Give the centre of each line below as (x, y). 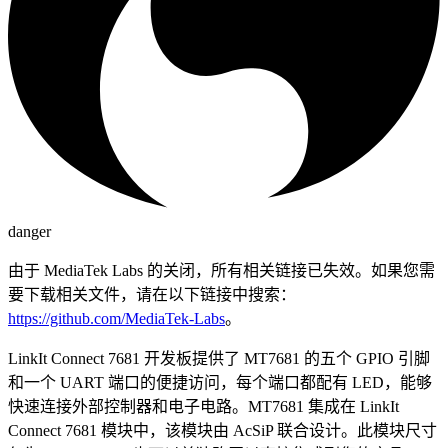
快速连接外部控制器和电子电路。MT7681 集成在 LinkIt (203, 406)
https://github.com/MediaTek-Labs (116, 318)
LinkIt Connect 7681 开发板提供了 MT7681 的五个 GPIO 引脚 (219, 358)
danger (29, 231)
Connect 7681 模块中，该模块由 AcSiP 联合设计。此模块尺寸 (222, 430)
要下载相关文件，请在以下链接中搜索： (152, 294)
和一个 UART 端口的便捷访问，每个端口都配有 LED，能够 (220, 382)
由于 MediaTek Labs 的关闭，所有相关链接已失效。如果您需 (221, 270)
